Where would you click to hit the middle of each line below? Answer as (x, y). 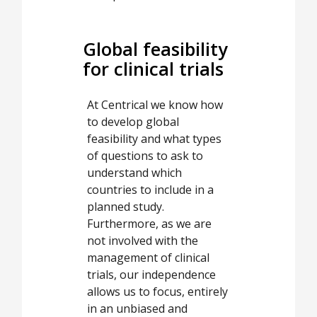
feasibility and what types (154, 139)
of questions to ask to (145, 156)
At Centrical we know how (155, 105)
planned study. (126, 207)
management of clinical (148, 258)
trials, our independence (151, 275)
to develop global (133, 122)
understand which (134, 173)
